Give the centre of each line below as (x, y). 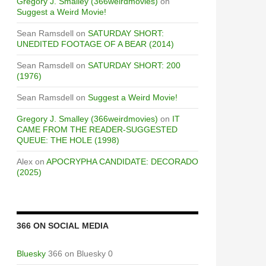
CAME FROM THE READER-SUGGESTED (97, 129)
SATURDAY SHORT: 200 (134, 65)
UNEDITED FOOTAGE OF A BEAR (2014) (95, 44)
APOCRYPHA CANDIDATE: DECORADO (122, 161)
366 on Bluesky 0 (79, 254)
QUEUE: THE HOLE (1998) (68, 140)
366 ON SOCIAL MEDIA (63, 226)
